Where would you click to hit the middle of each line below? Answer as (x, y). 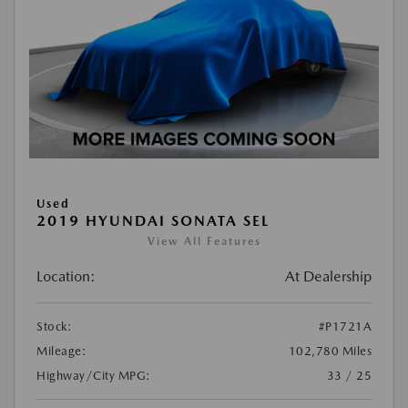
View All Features (204, 241)
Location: (66, 276)
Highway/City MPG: (94, 376)
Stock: (54, 326)
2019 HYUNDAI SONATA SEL (153, 221)
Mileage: (61, 351)
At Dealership (328, 276)
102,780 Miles (330, 351)
